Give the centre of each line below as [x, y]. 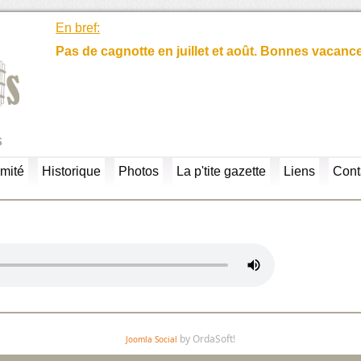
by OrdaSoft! [206, 339]
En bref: [78, 28]
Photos [139, 172]
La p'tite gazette [221, 172]
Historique [71, 172]
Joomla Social [151, 340]
